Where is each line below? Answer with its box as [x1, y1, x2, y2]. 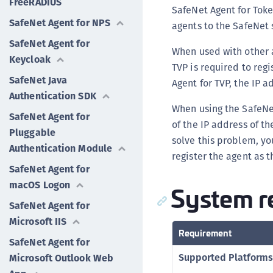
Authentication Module [9, 141, 113, 155]
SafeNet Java [9, 73, 68, 87]
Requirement [179, 226, 232, 239]
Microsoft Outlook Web [9, 251, 114, 265]
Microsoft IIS [9, 214, 67, 229]
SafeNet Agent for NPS [9, 16, 111, 30]
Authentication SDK [9, 89, 96, 103]
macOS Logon [9, 178, 71, 192]
